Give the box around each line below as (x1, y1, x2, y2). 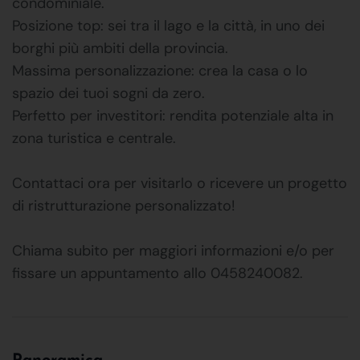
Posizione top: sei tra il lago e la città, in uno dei (12, 15, 325, 35)
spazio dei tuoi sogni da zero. (12, 83, 205, 103)
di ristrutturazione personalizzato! (12, 195, 235, 215)
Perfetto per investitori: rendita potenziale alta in (12, 105, 333, 125)
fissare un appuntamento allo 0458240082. (12, 263, 303, 283)
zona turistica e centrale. (12, 128, 176, 148)
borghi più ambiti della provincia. (12, 38, 228, 58)
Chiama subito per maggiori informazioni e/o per (12, 240, 334, 260)
